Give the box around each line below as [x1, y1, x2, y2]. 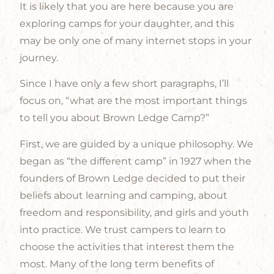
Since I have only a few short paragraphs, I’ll [20, 78, 229, 90]
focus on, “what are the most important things [20, 95, 247, 107]
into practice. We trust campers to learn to [20, 223, 226, 235]
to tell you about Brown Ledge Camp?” [20, 112, 209, 124]
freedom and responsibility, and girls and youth [20, 206, 249, 218]
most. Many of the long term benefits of [20, 257, 214, 270]
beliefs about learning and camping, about [20, 189, 228, 201]
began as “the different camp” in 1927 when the [20, 155, 251, 167]
